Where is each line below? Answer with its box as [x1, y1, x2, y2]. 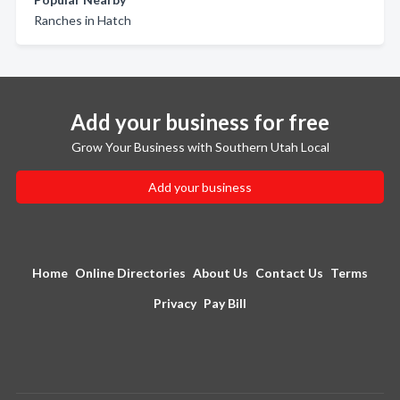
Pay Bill [204, 296, 246, 311]
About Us [193, 265, 248, 280]
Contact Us [255, 265, 323, 280]
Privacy [154, 296, 196, 311]
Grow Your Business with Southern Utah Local [71, 139, 329, 154]
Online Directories [75, 265, 186, 280]
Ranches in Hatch [34, 12, 131, 28]
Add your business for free [71, 109, 329, 135]
